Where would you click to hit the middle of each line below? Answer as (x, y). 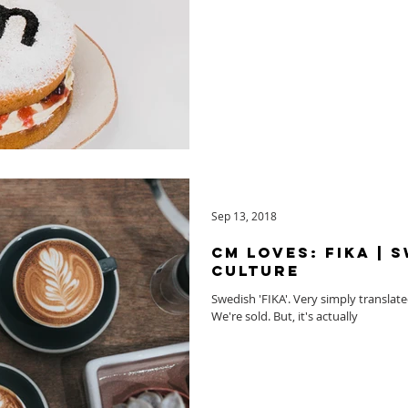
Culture (255, 270)
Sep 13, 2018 (244, 215)
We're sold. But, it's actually (285, 316)
